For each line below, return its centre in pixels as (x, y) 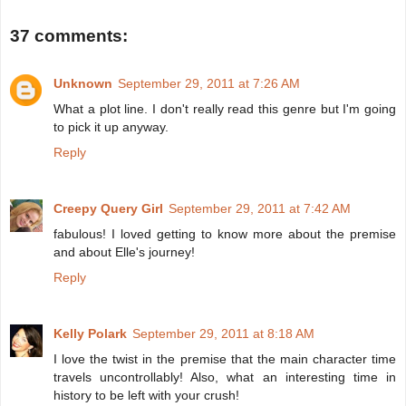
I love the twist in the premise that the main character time (225, 358)
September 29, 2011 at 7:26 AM (209, 83)
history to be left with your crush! (146, 395)
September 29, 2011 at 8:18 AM (223, 333)
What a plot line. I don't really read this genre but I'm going (225, 108)
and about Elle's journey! (124, 251)
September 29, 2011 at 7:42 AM (260, 208)
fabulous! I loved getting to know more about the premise (225, 233)
